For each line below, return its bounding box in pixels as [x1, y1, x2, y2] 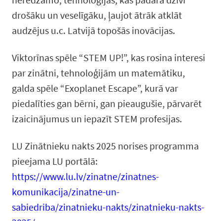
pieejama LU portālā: [12, 155, 98, 167]
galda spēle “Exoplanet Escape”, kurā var [12, 82, 178, 94]
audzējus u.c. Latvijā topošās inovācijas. [12, 24, 175, 37]
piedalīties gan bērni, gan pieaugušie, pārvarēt [12, 97, 202, 110]
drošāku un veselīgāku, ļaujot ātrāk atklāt [12, 9, 182, 21]
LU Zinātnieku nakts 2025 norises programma [12, 140, 199, 152]
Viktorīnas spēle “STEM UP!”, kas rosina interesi [12, 51, 205, 64]
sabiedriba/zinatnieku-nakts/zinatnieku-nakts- [12, 201, 204, 213]
